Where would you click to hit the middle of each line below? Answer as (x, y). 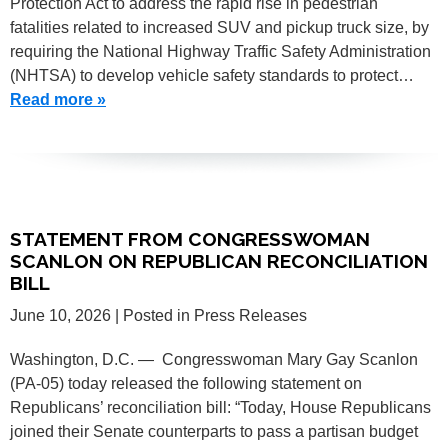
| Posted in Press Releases (211, 315)
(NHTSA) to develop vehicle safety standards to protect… (212, 75)
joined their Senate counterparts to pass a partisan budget (214, 431)
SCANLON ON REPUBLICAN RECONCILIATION (219, 260)
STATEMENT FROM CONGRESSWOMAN (190, 238)
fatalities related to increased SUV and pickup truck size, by (219, 27)
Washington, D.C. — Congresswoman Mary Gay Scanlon (214, 359)
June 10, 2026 (60, 315)
